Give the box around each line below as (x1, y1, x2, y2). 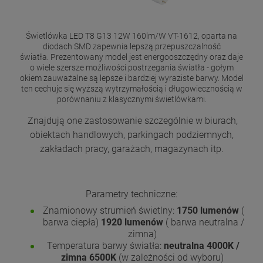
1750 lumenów (174, 205, 239, 217)
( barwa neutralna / (165, 217, 244, 228)
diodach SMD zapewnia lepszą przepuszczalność (42, 41, 221, 51)
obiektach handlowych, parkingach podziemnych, (29, 129, 234, 140)
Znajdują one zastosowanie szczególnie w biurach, (25, 114, 238, 126)
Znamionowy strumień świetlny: (42, 205, 174, 217)
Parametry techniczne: (86, 188, 177, 200)
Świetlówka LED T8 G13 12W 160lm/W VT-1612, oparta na (26, 31, 237, 41)
